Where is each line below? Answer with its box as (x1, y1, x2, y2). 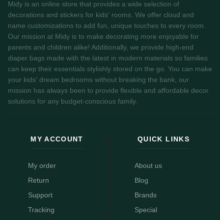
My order (27, 162, 56, 169)
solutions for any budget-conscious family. (8, 98, 137, 106)
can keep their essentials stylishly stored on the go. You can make (8, 65, 212, 73)
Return (27, 176, 49, 184)
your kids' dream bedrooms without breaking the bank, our (8, 76, 189, 84)
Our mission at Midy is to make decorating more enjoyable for (8, 33, 199, 41)
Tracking (27, 206, 55, 214)
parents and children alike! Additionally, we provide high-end (8, 44, 193, 52)
